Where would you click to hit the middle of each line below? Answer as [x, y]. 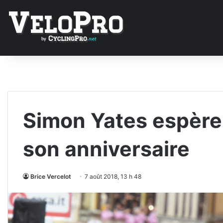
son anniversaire [106, 149]
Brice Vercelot [51, 176]
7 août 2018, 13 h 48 [113, 176]
